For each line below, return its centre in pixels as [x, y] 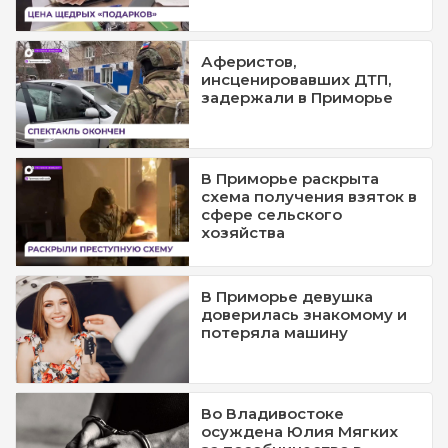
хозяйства [243, 233]
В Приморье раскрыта [290, 179]
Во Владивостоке [273, 414]
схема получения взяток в [309, 197]
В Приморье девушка [287, 296]
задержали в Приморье [297, 98]
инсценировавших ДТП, [296, 80]
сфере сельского [272, 215]
